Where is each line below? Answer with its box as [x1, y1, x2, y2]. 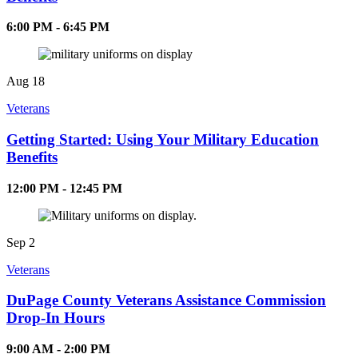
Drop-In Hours [6, 309, 105, 327]
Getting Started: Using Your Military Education [6, 131, 319, 149]
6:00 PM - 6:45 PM [6, 20, 109, 34]
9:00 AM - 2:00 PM [6, 342, 110, 356]
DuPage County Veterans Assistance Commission [6, 292, 326, 309]
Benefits [6, 149, 58, 166]
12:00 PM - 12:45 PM [6, 181, 122, 195]
